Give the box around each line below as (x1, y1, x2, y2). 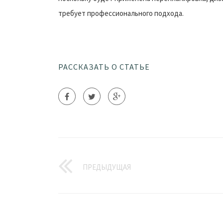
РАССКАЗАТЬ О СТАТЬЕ (58, 62, 150, 72)
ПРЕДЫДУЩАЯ (83, 162, 131, 172)
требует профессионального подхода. (58, 8, 184, 18)
